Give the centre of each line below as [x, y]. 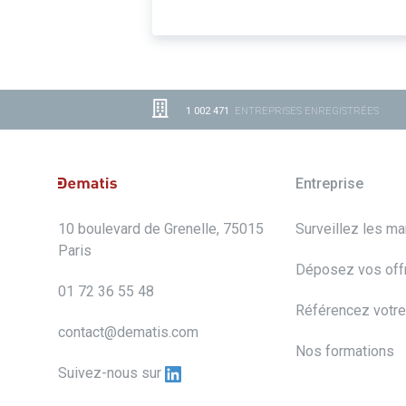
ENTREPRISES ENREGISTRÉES [304, 111]
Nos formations [345, 352]
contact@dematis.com [128, 333]
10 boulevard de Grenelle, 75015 [161, 229]
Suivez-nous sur [111, 373]
